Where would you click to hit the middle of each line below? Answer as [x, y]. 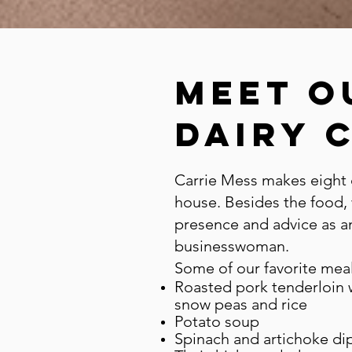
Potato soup [217, 321]
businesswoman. [232, 246]
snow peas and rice [241, 304]
